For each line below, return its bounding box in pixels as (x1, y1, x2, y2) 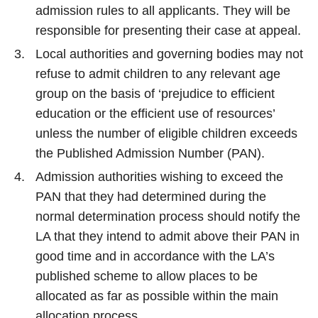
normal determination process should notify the (35, 209, 300, 224)
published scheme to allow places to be (35, 269, 258, 283)
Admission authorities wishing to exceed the (35, 170, 283, 184)
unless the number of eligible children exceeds (35, 126, 297, 141)
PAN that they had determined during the (35, 190, 266, 204)
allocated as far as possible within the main (35, 289, 278, 303)
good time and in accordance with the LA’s (35, 249, 275, 263)
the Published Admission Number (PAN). (35, 146, 265, 160)
